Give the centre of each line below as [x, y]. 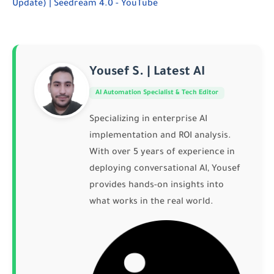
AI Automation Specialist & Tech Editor [157, 93]
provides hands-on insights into [157, 186]
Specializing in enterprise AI [148, 120]
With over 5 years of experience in [162, 153]
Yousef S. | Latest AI [147, 72]
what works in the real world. [151, 202]
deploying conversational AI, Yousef [165, 169]
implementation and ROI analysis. [160, 136]
